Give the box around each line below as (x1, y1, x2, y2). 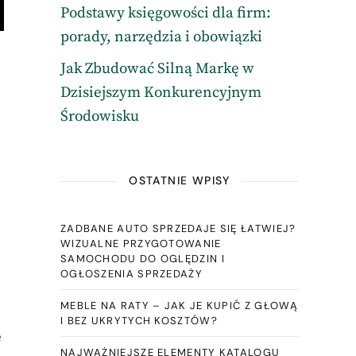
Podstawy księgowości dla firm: (60, 4, 271, 22)
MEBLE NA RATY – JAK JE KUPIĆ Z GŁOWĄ (60, 299, 299, 312)
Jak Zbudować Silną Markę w (60, 60, 254, 78)
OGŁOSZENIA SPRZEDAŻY (60, 267, 203, 281)
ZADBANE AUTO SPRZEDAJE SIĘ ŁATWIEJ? (60, 222, 296, 235)
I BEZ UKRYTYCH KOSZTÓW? (60, 314, 218, 327)
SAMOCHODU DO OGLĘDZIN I (60, 252, 225, 265)
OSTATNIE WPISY (129, 173, 230, 188)
